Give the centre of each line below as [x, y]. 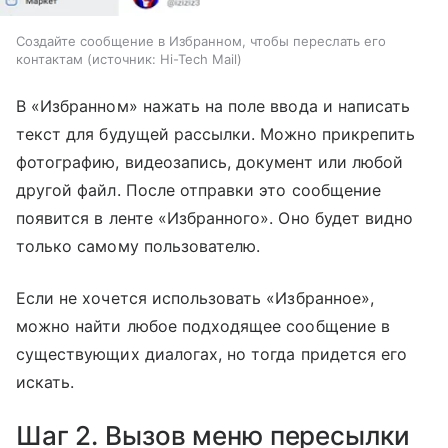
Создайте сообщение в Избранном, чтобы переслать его [201, 40]
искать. [48, 381]
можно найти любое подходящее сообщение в [203, 325]
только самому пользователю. [138, 245]
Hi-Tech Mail [198, 58]
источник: [124, 58]
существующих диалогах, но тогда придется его [212, 353]
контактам [49, 58]
